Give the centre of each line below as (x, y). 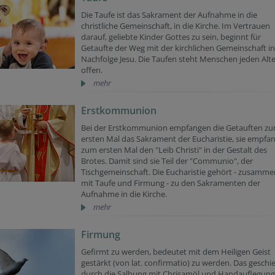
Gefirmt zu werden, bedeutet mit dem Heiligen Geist (176, 252)
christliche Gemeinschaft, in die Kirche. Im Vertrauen (176, 26)
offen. (92, 70)
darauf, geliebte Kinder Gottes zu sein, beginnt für (171, 37)
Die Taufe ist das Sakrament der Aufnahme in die (169, 15)
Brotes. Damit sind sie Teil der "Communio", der (167, 161)
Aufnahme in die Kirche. (124, 194)
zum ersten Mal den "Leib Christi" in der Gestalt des (174, 150)
